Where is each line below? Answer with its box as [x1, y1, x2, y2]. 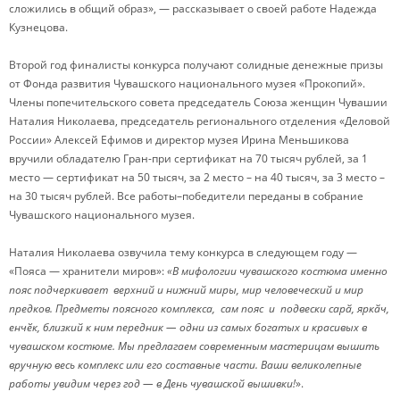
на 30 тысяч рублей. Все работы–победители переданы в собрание [9, 187, 363, 204]
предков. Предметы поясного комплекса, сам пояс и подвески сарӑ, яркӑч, [9, 300, 389, 316]
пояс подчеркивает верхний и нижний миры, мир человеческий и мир [9, 281, 363, 297]
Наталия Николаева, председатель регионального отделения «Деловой [9, 112, 390, 129]
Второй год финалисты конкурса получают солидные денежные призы [9, 56, 383, 72]
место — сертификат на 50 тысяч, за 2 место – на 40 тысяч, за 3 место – [9, 169, 385, 185]
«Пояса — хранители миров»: [9, 262, 164, 279]
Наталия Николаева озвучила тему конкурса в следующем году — [9, 244, 357, 260]
